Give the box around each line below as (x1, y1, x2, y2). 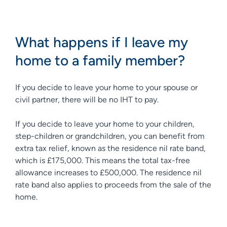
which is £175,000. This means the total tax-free (15, 155, 190, 165)
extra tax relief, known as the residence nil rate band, (15, 143, 206, 153)
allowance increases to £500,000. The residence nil (15, 167, 202, 177)
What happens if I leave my (15, 33, 188, 51)
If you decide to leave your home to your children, (15, 119, 195, 129)
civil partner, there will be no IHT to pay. (15, 94, 163, 104)
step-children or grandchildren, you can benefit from (15, 131, 205, 141)
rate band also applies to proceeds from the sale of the (15, 179, 211, 190)
